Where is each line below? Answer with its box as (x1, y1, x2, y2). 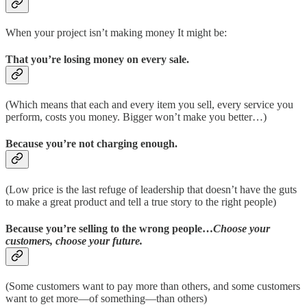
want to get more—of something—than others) (5, 293, 207, 305)
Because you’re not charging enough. (5, 138, 177, 150)
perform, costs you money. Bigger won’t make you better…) (5, 111, 267, 123)
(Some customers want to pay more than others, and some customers (5, 280, 300, 293)
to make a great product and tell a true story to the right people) (5, 195, 276, 208)
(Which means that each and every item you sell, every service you (5, 99, 293, 111)
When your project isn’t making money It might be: (5, 26, 227, 38)
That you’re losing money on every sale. (5, 53, 189, 65)
